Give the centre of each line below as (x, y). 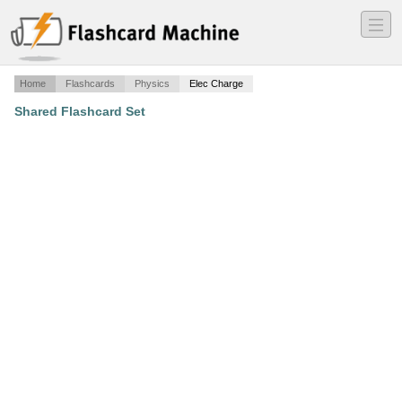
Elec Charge (216, 84)
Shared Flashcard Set (80, 112)
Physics (152, 84)
